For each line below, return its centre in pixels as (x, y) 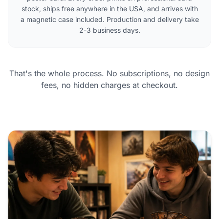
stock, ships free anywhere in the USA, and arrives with (109, 9)
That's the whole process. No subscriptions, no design (109, 74)
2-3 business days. (109, 30)
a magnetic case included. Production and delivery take (109, 20)
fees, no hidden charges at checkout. (109, 85)
